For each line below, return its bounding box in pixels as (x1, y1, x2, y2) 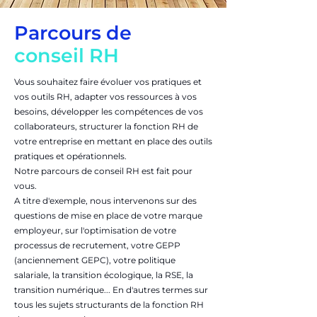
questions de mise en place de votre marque (14, 210, 202, 221)
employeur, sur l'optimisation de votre (14, 225, 176, 236)
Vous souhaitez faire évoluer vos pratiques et (14, 76, 202, 87)
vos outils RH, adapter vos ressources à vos (14, 91, 197, 102)
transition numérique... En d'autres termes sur (14, 284, 208, 295)
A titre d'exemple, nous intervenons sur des (14, 195, 197, 206)
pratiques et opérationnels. (14, 151, 129, 161)
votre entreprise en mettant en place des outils (14, 136, 212, 146)
